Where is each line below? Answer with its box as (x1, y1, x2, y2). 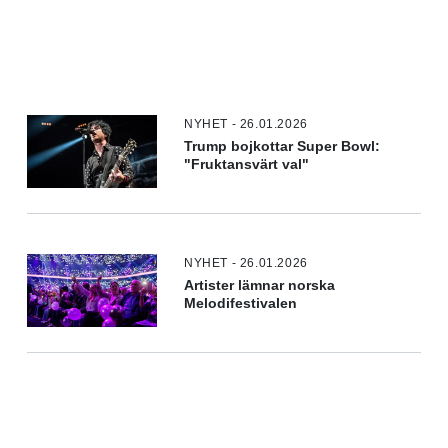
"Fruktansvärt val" (184, 157, 310, 173)
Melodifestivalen (184, 296, 298, 312)
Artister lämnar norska (184, 278, 336, 294)
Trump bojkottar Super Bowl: (184, 139, 381, 155)
